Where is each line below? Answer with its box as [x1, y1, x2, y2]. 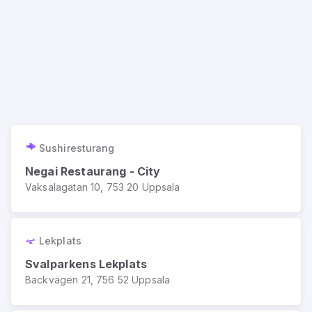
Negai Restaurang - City [25, 164, 161, 178]
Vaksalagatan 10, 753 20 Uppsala [25, 181, 180, 193]
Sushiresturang [39, 141, 115, 154]
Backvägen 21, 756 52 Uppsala [25, 274, 171, 286]
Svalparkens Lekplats [25, 257, 147, 271]
